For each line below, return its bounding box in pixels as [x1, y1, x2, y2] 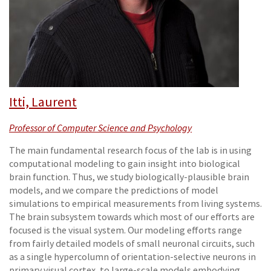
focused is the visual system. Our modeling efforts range [9, 224, 242, 237]
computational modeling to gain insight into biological [9, 158, 240, 170]
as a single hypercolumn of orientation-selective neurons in [9, 251, 256, 263]
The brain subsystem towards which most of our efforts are [9, 211, 255, 223]
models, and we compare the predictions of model [9, 184, 218, 197]
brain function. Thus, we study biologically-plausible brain [9, 171, 249, 183]
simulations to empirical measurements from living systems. [9, 198, 262, 210]
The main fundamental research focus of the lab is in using [9, 145, 252, 157]
